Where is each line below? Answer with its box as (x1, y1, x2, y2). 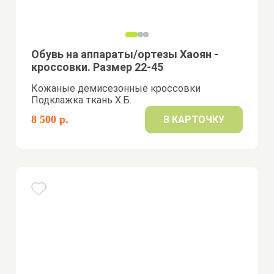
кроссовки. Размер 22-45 (31, 61, 164, 73)
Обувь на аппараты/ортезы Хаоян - (31, 48, 219, 61)
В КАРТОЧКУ (163, 114, 224, 125)
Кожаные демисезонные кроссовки (31, 83, 201, 94)
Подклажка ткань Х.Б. (31, 94, 132, 106)
